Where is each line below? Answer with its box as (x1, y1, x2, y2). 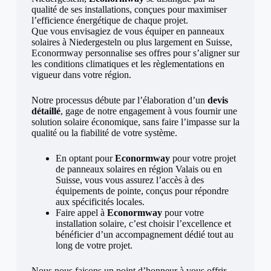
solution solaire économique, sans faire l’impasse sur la (31, 116, 240, 127)
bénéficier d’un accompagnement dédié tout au (55, 229, 233, 240)
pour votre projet (169, 152, 236, 163)
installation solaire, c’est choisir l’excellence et (55, 218, 231, 229)
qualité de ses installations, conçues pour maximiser (31, 4, 227, 15)
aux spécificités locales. (55, 196, 145, 207)
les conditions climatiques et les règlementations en (31, 58, 224, 69)
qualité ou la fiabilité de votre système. (31, 127, 177, 138)
